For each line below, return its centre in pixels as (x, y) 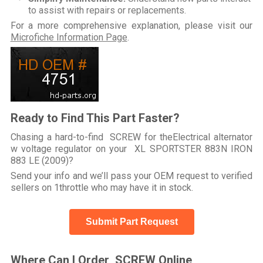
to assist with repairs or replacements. (107, 10)
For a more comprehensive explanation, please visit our (131, 25)
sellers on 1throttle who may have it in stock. (102, 187)
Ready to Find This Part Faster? (95, 118)
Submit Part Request (131, 221)
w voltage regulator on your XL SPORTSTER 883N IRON (131, 149)
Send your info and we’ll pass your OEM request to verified (131, 176)
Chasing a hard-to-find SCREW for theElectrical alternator (131, 137)
